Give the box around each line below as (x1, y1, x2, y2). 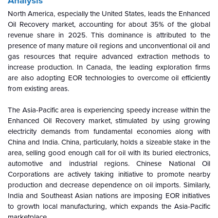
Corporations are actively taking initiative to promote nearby (8, 170, 210, 179)
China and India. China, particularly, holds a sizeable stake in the (8, 138, 210, 147)
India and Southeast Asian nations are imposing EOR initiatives (8, 191, 210, 200)
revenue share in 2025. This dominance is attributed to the (8, 31, 210, 40)
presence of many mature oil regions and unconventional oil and (8, 41, 210, 51)
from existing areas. (8, 84, 69, 93)
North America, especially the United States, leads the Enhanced (8, 9, 210, 18)
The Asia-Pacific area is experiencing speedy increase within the (8, 106, 210, 115)
